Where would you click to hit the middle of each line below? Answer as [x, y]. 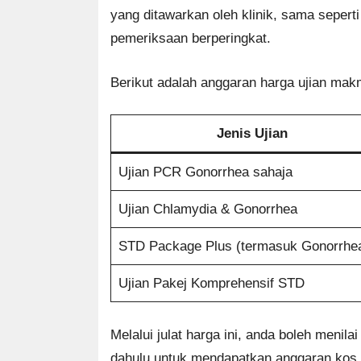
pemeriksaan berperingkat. [191, 39]
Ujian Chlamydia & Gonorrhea [207, 210]
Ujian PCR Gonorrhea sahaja [205, 172]
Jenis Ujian [252, 134]
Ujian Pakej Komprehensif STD [211, 284]
